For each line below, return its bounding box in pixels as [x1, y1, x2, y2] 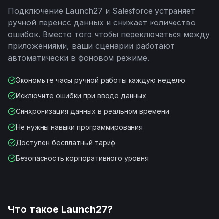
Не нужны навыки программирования [16, 123, 143, 131]
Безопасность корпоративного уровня [16, 154, 149, 162]
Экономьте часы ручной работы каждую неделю [16, 76, 185, 84]
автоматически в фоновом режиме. [8, 53, 149, 63]
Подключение [8, 6, 66, 16]
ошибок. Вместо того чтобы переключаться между [8, 29, 210, 39]
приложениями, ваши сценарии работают [8, 41, 175, 51]
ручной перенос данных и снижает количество [8, 18, 196, 27]
